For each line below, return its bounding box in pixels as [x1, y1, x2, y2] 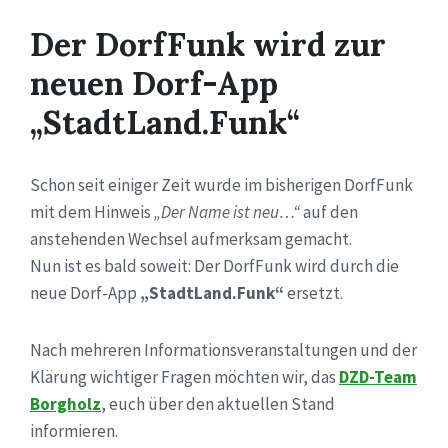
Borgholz [30, 392, 101, 415]
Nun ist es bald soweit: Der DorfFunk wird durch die [30, 254, 399, 277]
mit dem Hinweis [30, 200, 154, 223]
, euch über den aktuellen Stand [101, 392, 335, 415]
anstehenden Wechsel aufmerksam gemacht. [30, 227, 352, 250]
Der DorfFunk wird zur [30, 23, 386, 65]
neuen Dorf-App [30, 62, 278, 104]
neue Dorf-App [30, 281, 140, 304]
